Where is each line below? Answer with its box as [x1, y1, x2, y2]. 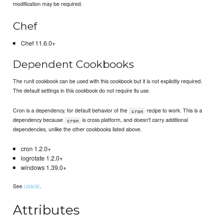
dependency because [13, 115, 65, 124]
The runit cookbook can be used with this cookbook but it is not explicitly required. [13, 77, 203, 85]
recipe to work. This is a [145, 106, 203, 114]
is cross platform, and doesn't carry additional [81, 115, 188, 124]
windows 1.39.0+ [20, 163, 66, 172]
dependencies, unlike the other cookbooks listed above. [13, 125, 142, 133]
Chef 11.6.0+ [20, 39, 55, 48]
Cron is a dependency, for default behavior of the [13, 106, 129, 114]
